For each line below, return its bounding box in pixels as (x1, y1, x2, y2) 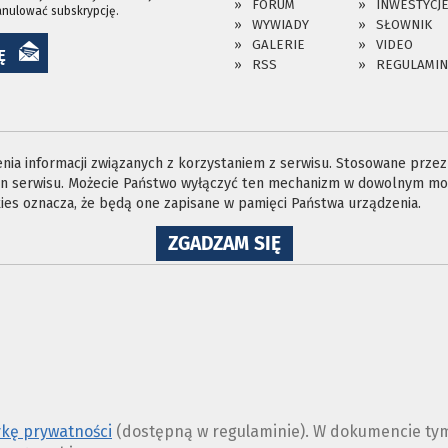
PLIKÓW (279, 262, 349, 286)
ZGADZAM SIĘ (167, 231, 281, 255)
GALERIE (252, 37, 305, 52)
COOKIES (279, 278, 356, 302)
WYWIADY (252, 17, 309, 32)
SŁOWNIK (375, 17, 432, 32)
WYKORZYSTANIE (279, 246, 425, 270)
